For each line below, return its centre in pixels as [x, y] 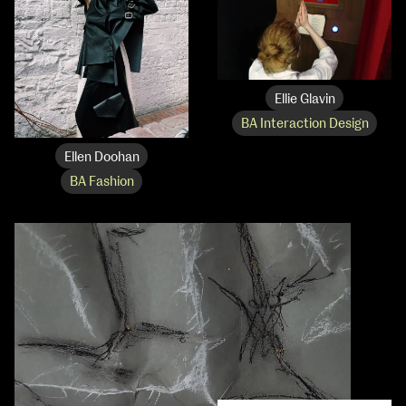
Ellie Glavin [304, 99]
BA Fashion [101, 183]
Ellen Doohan [101, 157]
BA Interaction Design [304, 125]
